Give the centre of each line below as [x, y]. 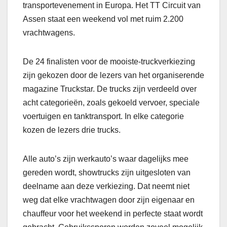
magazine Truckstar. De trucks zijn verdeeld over [110, 89]
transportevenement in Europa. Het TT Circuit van [112, 6]
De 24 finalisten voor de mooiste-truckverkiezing [109, 62]
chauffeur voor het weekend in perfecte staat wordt [113, 214]
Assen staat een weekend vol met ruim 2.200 [103, 19]
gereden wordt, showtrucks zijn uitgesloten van [107, 173]
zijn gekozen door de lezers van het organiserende [113, 75]
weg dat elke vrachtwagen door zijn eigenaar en [109, 200]
